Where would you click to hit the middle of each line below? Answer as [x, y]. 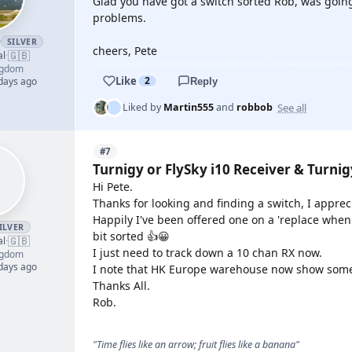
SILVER [22, 42]
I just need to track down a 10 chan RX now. [207, 253]
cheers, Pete [125, 51]
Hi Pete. [113, 187]
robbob [255, 107]
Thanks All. [121, 286]
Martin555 [189, 107]
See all [292, 107]
